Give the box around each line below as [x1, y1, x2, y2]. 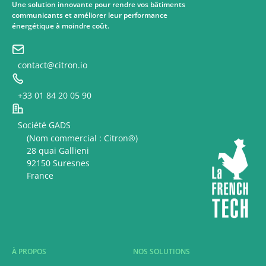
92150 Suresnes [27, 157, 97, 169]
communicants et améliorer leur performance [12, 9, 167, 20]
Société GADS [18, 119, 71, 131]
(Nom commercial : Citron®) [27, 132, 142, 144]
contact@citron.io [18, 59, 87, 71]
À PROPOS [12, 246, 46, 257]
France [27, 170, 53, 182]
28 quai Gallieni [27, 145, 96, 157]
